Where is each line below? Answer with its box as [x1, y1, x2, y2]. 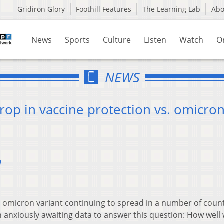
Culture [103, 34, 131, 45]
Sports [65, 34, 90, 45]
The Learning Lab [142, 4, 200, 14]
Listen [144, 34, 166, 45]
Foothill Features [76, 4, 131, 14]
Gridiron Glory [17, 4, 65, 14]
